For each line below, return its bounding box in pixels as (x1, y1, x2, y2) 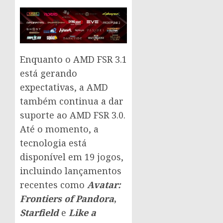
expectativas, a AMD (20, 81, 108, 94)
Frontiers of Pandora (20, 193, 114, 205)
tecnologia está (20, 137, 87, 149)
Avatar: (87, 179, 120, 191)
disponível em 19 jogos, (20, 151, 123, 163)
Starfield (20, 207, 59, 219)
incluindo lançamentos (20, 165, 121, 177)
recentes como (20, 179, 87, 191)
